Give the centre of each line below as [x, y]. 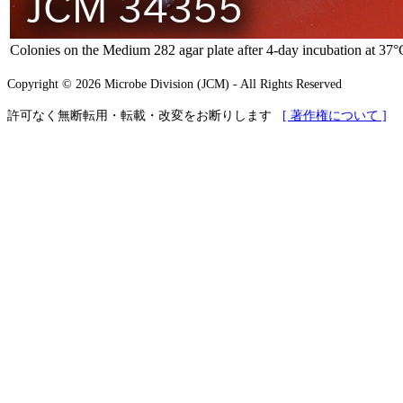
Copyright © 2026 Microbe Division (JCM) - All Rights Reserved [175, 84]
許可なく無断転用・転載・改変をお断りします [145, 116]
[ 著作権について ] [335, 116]
